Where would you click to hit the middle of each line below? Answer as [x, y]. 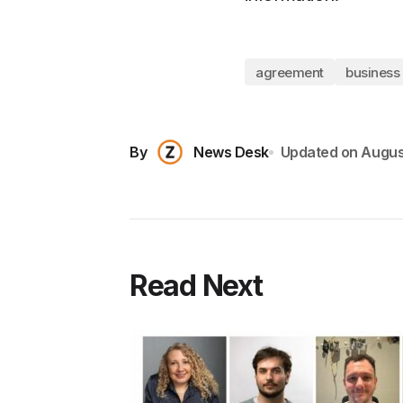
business [372, 72]
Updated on [319, 152]
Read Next [196, 286]
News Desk [231, 152]
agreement [290, 72]
